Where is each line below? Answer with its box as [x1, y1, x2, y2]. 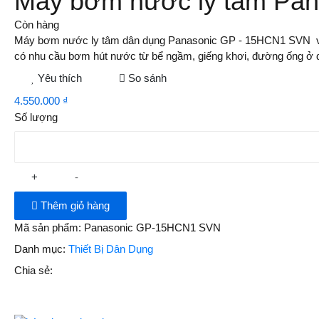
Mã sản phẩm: [14, 221, 82, 234]
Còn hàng [14, 19, 60, 31]
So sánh [128, 72, 167, 85]
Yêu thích [38, 72, 83, 85]
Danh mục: [14, 243, 66, 256]
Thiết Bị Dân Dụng [68, 243, 154, 256]
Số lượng [14, 111, 58, 124]
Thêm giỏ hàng [41, 199, 110, 212]
